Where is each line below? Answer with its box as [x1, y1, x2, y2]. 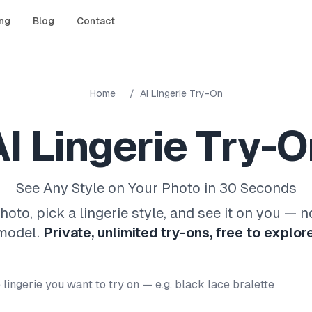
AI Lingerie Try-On [139, 88, 223, 99]
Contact [77, 15, 115, 26]
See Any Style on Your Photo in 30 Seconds [15, 180, 297, 196]
